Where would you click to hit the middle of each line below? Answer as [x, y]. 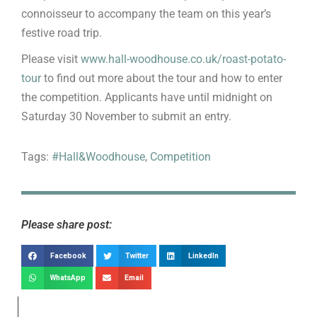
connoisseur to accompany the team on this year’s [146, 14]
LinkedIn [203, 255]
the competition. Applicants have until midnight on [147, 98]
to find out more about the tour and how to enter [162, 79]
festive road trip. [62, 33]
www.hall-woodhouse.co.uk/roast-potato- [183, 59]
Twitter [137, 255]
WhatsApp [68, 278]
